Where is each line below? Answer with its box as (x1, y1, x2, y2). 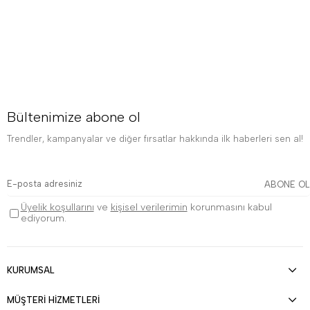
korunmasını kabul (187, 201, 272, 214)
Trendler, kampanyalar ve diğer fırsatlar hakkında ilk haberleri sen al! (7, 134, 303, 145)
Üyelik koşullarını (20, 201, 94, 214)
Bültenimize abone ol (7, 109, 140, 126)
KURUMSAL (7, 265, 55, 276)
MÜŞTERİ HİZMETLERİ (7, 295, 100, 306)
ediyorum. (20, 212, 66, 225)
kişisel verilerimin (110, 201, 188, 214)
